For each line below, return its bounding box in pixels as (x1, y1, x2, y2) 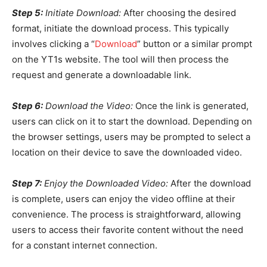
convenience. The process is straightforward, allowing (12, 208, 241, 220)
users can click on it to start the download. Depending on (12, 115, 252, 127)
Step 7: (12, 177, 42, 189)
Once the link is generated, (133, 100, 249, 111)
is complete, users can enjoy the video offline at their (12, 193, 235, 204)
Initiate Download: (43, 7, 121, 18)
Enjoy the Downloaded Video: (42, 177, 168, 189)
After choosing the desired (121, 7, 236, 18)
